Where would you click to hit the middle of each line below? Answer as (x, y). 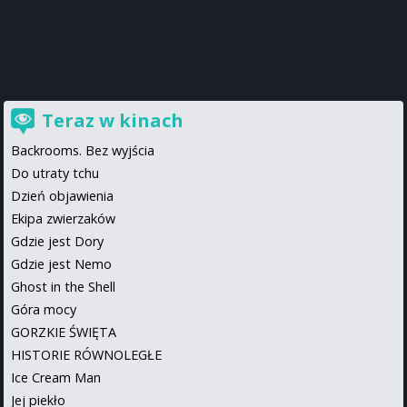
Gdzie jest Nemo (61, 263)
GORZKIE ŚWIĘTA (64, 332)
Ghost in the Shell (63, 286)
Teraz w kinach (113, 120)
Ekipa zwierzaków (63, 218)
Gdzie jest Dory (57, 241)
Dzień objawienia (62, 195)
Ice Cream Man (56, 377)
